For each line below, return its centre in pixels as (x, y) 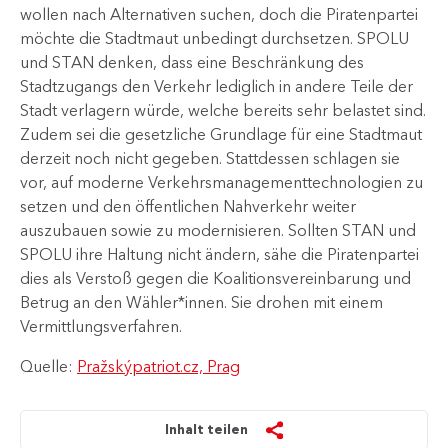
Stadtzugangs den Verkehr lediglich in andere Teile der (216, 86)
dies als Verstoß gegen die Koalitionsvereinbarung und (215, 278)
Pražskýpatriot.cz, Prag (158, 366)
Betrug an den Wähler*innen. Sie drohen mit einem (201, 302)
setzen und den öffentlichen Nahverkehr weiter (188, 206)
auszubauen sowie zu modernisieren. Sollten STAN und (218, 230)
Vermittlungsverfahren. (101, 326)
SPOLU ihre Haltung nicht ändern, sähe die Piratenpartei (219, 254)
